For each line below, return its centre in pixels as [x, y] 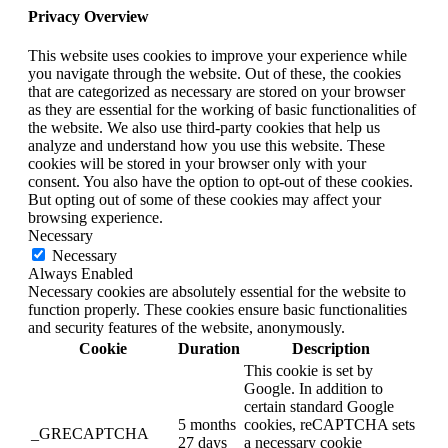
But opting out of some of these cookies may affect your [204, 200]
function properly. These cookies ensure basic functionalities [217, 310]
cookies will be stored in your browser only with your [197, 164]
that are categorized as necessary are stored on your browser [216, 92]
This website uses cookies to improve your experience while [217, 56]
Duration [209, 349]
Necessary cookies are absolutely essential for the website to [217, 292]
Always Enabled [80, 274]
